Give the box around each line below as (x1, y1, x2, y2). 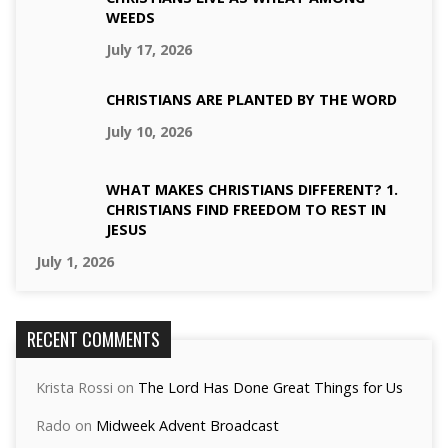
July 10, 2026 (105, 122, 192, 141)
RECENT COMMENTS (26, 326, 160, 352)
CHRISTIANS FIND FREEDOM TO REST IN (105, 200, 386, 219)
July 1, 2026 (35, 252, 114, 271)
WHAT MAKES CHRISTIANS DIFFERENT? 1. (105, 180, 398, 199)
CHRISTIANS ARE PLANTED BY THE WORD (105, 90, 397, 109)
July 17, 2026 (105, 40, 192, 59)
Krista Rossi (35, 378, 113, 397)
